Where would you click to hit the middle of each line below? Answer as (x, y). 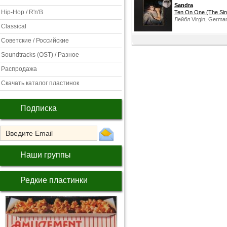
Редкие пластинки (54, 180)
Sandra (184, 5)
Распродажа (19, 69)
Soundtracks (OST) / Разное (40, 55)
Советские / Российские (35, 41)
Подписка (39, 108)
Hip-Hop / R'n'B (22, 12)
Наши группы (46, 155)
